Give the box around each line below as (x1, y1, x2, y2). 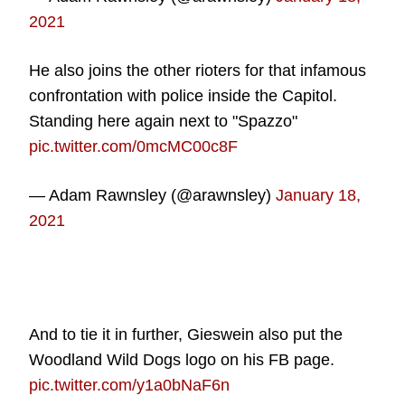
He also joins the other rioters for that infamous (29, 61, 367, 80)
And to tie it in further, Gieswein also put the (29, 325, 344, 344)
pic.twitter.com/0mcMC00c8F (29, 137, 239, 155)
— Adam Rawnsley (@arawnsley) (29, 185, 277, 204)
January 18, (276, 185, 362, 204)
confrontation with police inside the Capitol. (29, 86, 338, 105)
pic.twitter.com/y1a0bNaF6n (29, 375, 231, 394)
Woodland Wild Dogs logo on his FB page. (29, 350, 335, 369)
